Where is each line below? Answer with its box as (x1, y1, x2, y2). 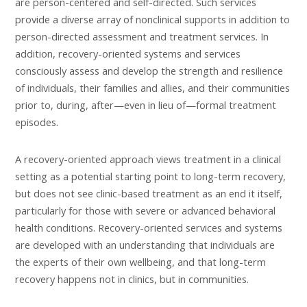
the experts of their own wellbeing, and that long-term (15, 255, 266, 269)
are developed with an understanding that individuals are (15, 238, 275, 252)
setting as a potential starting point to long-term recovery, (15, 169, 286, 184)
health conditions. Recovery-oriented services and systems (15, 221, 282, 235)
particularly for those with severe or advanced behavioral (15, 204, 275, 218)
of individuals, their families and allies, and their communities (15, 80, 290, 95)
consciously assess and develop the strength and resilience (15, 63, 283, 77)
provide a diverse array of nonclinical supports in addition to (15, 12, 290, 26)
